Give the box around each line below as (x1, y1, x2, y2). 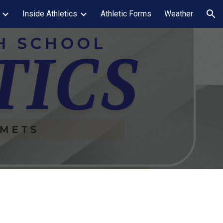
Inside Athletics (22, 9, 77, 18)
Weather (164, 9, 193, 18)
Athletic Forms (101, 9, 151, 18)
